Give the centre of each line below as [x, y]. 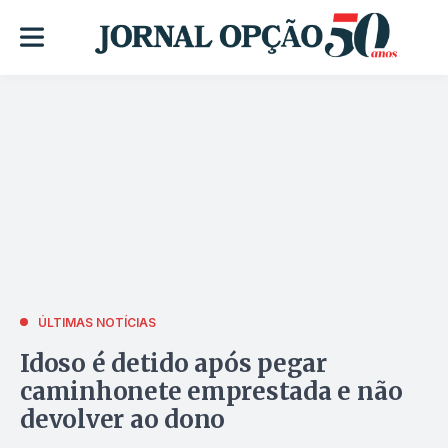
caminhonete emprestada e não [211, 391]
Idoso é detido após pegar [173, 363]
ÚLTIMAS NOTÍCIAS [97, 322]
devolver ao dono [123, 419]
